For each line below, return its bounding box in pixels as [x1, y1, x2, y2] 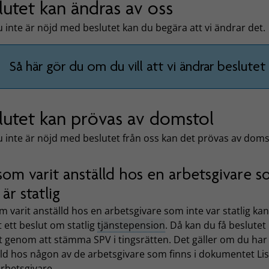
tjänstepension [97, 219, 165, 232]
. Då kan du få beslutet [165, 219, 266, 232]
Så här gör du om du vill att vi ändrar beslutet [8, 58, 265, 75]
